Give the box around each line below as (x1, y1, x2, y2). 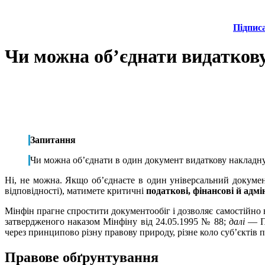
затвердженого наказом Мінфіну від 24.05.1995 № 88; (5, 216, 229, 227)
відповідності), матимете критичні (5, 185, 146, 196)
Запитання (30, 134, 76, 145)
